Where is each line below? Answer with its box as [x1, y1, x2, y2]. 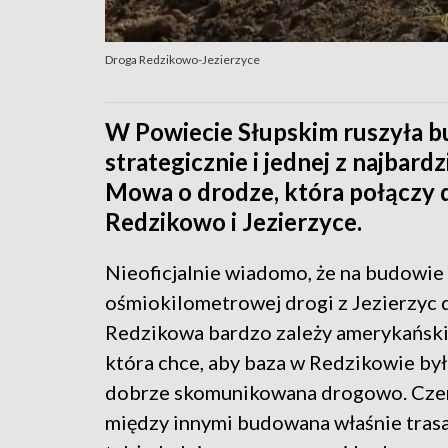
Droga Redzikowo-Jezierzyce [105, 51, 260, 67]
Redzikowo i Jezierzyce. [105, 206, 362, 236]
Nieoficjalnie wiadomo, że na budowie [105, 259, 444, 284]
